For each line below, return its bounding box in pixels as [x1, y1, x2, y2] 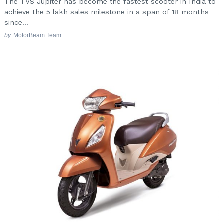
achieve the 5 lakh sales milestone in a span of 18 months [4, 7, 209, 16]
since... [4, 18, 28, 26]
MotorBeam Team [13, 32, 61, 39]
